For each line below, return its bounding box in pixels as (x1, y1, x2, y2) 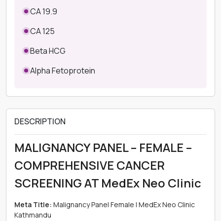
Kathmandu (14, 210, 51, 220)
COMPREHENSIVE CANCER (14, 157, 165, 173)
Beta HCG (30, 45, 66, 56)
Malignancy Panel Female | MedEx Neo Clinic (52, 200, 195, 209)
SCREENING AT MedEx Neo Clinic (14, 175, 201, 191)
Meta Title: (14, 200, 52, 209)
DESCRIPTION (14, 116, 66, 127)
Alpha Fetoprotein (30, 65, 95, 76)
